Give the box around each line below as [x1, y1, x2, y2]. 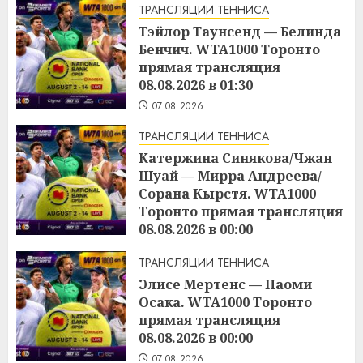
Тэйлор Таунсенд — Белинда [139, 23, 341, 41]
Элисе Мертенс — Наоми [139, 275, 312, 294]
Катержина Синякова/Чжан [139, 149, 332, 168]
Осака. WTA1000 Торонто [139, 293, 312, 312]
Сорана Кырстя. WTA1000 [139, 185, 316, 203]
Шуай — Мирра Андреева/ [139, 167, 322, 186]
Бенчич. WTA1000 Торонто [139, 41, 320, 59]
